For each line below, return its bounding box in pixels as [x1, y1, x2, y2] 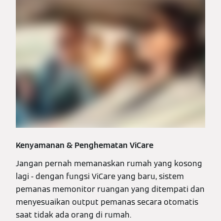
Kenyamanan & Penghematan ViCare [16, 140, 153, 150]
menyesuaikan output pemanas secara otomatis [16, 196, 198, 207]
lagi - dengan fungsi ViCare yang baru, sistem [16, 171, 184, 182]
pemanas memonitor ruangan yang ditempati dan [16, 184, 205, 194]
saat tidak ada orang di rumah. [16, 209, 131, 220]
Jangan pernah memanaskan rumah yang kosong [16, 158, 202, 169]
